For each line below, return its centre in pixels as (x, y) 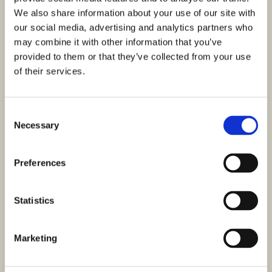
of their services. (49, 71)
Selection (23, 127)
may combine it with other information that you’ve (118, 42)
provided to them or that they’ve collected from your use (132, 56)
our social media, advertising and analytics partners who (133, 27)
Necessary (36, 125)
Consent (21, 113)
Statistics (34, 200)
